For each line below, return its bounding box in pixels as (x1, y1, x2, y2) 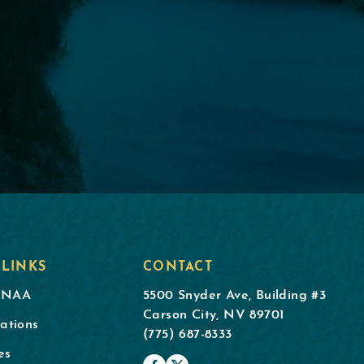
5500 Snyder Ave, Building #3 (143, 288, 327, 302)
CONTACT (143, 260, 213, 274)
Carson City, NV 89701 (143, 308, 284, 322)
